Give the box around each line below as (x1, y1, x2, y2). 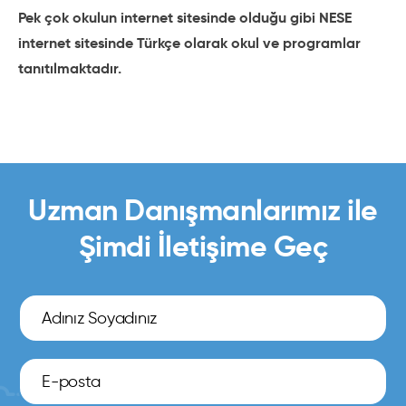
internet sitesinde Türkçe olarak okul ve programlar (18, 34, 361, 53)
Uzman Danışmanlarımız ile (28, 192, 378, 228)
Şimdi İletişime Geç (78, 228, 328, 265)
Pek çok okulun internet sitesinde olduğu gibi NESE (18, 8, 352, 27)
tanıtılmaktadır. (18, 59, 121, 78)
